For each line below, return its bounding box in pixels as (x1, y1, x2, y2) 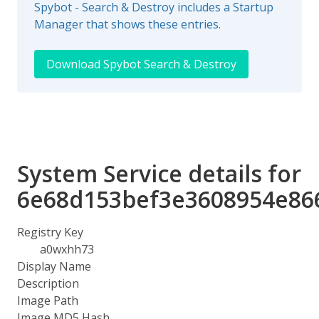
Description (17, 276, 79, 291)
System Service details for (17, 158, 301, 189)
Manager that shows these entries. (34, 16, 221, 32)
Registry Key (17, 224, 83, 240)
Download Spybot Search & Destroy (46, 56, 236, 72)
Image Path (17, 293, 78, 308)
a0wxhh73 (40, 241, 94, 257)
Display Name (17, 258, 91, 274)
